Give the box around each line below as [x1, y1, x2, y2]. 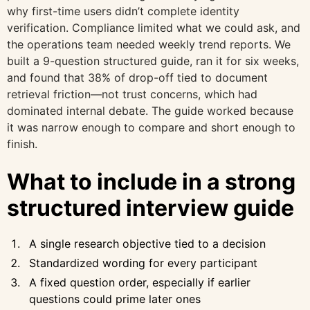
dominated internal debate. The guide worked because [7, 103, 293, 118]
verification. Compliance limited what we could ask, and [7, 20, 300, 35]
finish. [7, 136, 37, 151]
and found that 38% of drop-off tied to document [7, 70, 268, 84]
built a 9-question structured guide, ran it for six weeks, [7, 53, 299, 68]
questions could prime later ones [29, 291, 201, 306]
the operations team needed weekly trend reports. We [7, 37, 291, 51]
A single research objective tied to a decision [29, 236, 266, 250]
